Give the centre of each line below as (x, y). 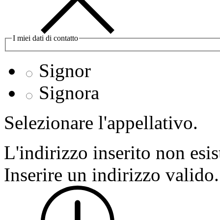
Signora (69, 92)
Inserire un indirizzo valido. (111, 174)
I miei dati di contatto (45, 38)
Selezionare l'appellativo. (101, 122)
